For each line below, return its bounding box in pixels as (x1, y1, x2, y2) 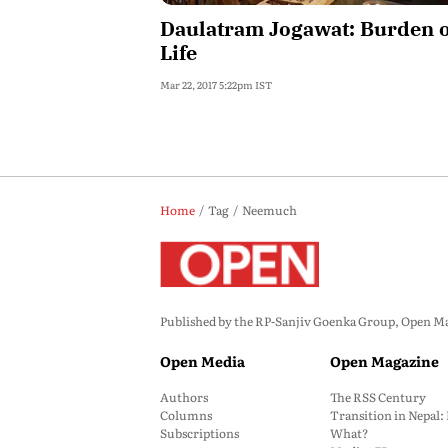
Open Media (160, 351, 245, 371)
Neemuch (242, 201, 297, 219)
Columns (160, 406, 212, 424)
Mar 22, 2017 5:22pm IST (160, 77, 272, 92)
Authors (160, 388, 208, 406)
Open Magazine (330, 351, 439, 371)
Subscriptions (160, 424, 239, 442)
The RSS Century (330, 388, 426, 406)
